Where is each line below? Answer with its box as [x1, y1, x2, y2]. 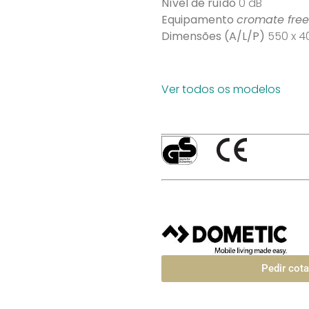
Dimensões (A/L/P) [161, 28, 265, 44]
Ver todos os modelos [161, 81, 281, 97]
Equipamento [161, 11, 237, 28]
